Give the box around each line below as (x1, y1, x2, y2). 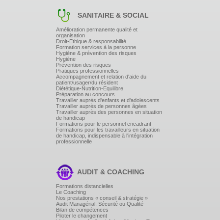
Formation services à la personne (56, 44, 136, 51)
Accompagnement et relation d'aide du (56, 74, 146, 80)
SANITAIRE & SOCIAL (76, 11, 149, 19)
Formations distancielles (56, 183, 113, 190)
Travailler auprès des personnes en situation (56, 109, 162, 115)
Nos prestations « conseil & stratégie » (56, 195, 148, 201)
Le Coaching (56, 189, 86, 195)
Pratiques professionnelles (56, 68, 119, 74)
